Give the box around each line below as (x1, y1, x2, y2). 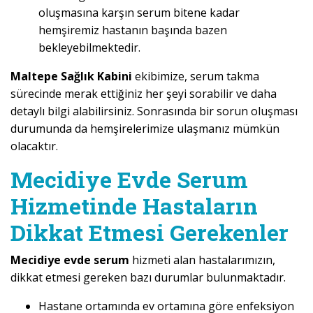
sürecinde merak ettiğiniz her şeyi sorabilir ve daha (10, 85, 277, 101)
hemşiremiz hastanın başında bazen (38, 22, 227, 38)
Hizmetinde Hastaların (10, 190, 258, 221)
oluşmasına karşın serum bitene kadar (38, 4, 240, 20)
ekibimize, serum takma (135, 68, 259, 84)
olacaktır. (10, 138, 58, 154)
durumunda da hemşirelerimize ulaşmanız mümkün (10, 120, 279, 136)
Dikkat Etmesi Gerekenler (10, 217, 289, 247)
